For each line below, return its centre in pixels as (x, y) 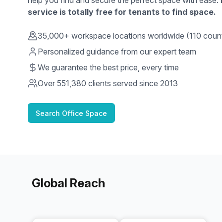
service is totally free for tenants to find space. (122, 12)
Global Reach (68, 183)
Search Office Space (71, 113)
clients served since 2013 (132, 83)
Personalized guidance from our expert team (117, 52)
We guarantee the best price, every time (108, 67)
